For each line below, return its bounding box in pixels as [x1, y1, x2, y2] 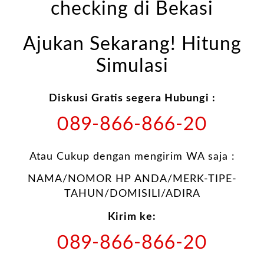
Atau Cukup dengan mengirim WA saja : [29, 151, 235, 162]
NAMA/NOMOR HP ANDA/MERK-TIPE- [27, 174, 237, 185]
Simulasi [95, 57, 169, 76]
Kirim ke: [108, 211, 156, 222]
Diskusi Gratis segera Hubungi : [48, 93, 216, 104]
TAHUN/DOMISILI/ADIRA [64, 189, 200, 200]
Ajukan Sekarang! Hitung [22, 35, 242, 54]
